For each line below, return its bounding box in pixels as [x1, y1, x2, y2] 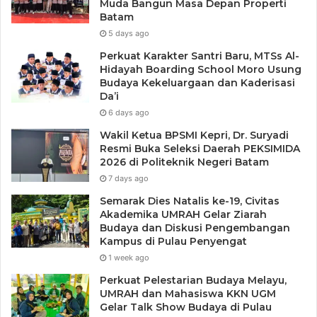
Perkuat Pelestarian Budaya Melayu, [100, 274, 287, 287]
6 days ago [108, 108, 149, 118]
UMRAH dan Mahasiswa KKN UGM [100, 287, 276, 301]
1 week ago [108, 253, 149, 263]
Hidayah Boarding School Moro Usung [100, 63, 301, 76]
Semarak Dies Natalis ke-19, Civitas [100, 195, 279, 208]
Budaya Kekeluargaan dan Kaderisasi [100, 76, 295, 90]
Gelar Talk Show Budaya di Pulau [100, 301, 272, 314]
